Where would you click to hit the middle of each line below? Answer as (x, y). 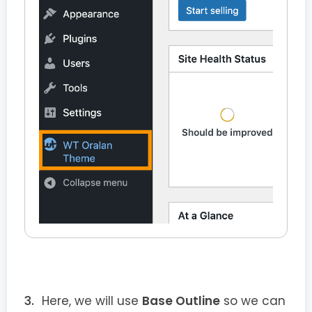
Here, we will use (92, 301)
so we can (253, 301)
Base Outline (181, 301)
